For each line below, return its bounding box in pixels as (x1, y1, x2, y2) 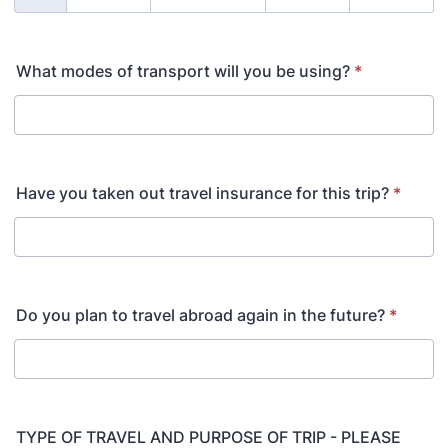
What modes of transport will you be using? (16, 61, 350, 81)
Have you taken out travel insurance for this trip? (16, 183, 389, 203)
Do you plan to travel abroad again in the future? (16, 305, 385, 325)
